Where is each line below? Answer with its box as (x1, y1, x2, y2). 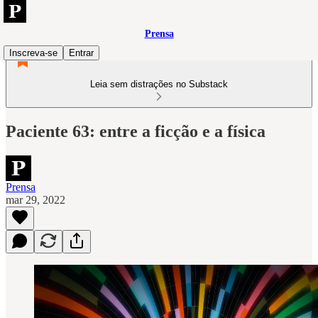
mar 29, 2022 (6, 193, 65, 206)
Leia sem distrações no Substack (90, 79, 228, 89)
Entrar (69, 48, 94, 58)
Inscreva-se (9, 48, 57, 58)
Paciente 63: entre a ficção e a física (6, 121, 265, 141)
